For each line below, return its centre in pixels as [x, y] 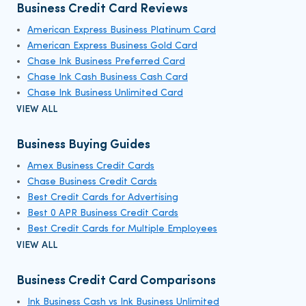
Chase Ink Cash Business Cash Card [108, 78]
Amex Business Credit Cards [91, 167]
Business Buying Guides [83, 145]
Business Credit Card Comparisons [116, 281]
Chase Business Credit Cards [92, 182]
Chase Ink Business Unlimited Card [105, 94]
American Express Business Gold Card [112, 46]
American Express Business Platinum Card [122, 31]
